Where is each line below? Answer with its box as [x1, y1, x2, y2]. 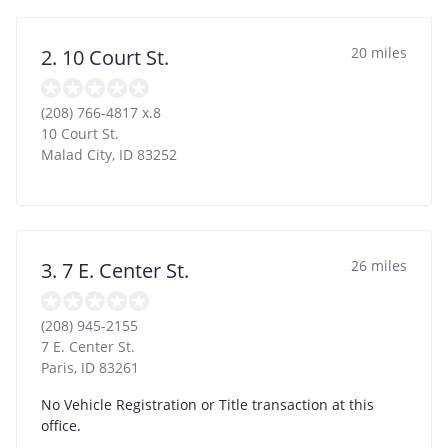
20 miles [351, 42, 407, 62]
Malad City [41, 144, 112, 164]
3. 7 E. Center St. [41, 256, 189, 284]
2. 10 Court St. [41, 43, 169, 71]
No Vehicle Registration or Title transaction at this [41, 394, 374, 414]
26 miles [351, 255, 407, 275]
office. [41, 415, 81, 435]
